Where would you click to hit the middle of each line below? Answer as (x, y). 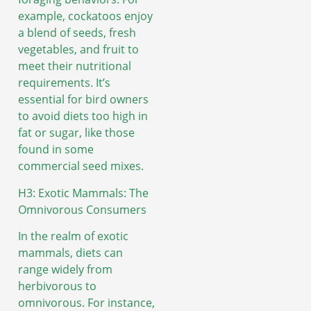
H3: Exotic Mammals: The (83, 193)
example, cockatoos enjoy (85, 16)
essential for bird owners (83, 100)
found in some (56, 150)
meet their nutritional (75, 66)
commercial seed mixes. (81, 166)
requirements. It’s (64, 83)
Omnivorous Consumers (82, 209)
